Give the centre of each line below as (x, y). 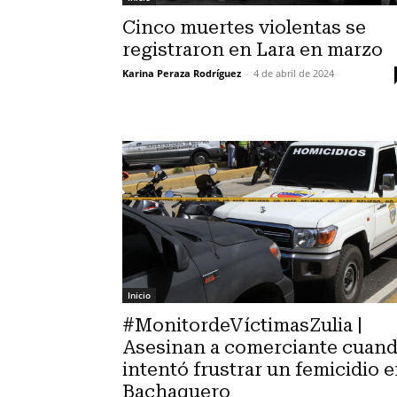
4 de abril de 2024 (294, 74)
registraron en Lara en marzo (253, 50)
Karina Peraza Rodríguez (182, 74)
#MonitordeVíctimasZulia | (242, 325)
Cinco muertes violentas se (244, 28)
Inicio (139, 295)
